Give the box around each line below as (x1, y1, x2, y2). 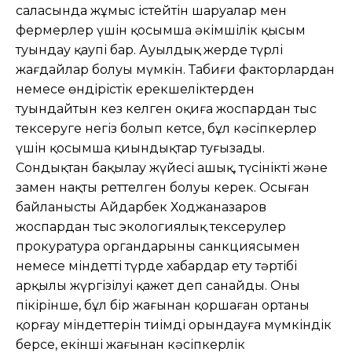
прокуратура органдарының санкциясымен (16, 238, 300, 254)
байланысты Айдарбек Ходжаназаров (16, 199, 266, 214)
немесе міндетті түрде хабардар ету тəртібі (16, 258, 297, 273)
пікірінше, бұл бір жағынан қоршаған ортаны (16, 297, 310, 313)
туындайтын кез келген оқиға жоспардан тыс (16, 101, 317, 116)
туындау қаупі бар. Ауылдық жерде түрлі (16, 42, 283, 57)
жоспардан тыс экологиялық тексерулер (16, 218, 286, 234)
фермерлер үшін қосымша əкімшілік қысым (16, 22, 306, 38)
